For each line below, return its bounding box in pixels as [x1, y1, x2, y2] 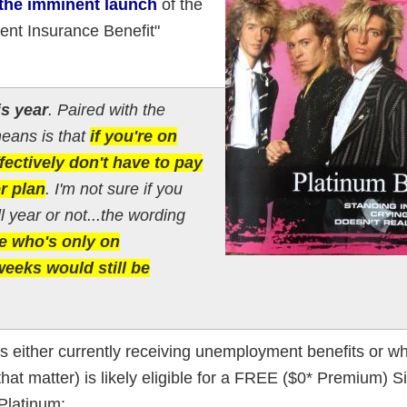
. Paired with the [47, 100, 165, 119]
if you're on [89, 126, 177, 145]
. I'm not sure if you [45, 179, 183, 198]
